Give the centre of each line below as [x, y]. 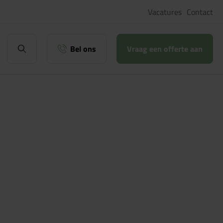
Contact [200, 12]
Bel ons [83, 49]
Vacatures [165, 12]
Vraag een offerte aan [165, 49]
